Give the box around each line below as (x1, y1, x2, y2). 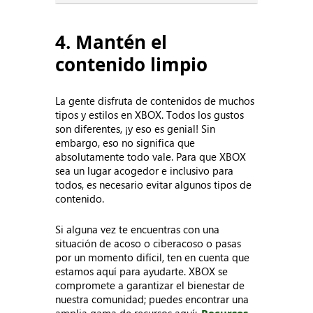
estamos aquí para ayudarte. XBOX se (55, 264, 228, 278)
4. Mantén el (55, 29, 168, 54)
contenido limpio (55, 52, 208, 77)
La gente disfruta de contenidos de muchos (55, 94, 255, 108)
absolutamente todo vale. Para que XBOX (55, 150, 247, 163)
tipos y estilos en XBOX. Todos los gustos (55, 108, 245, 122)
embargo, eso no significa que (55, 136, 196, 150)
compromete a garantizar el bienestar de (55, 278, 245, 292)
